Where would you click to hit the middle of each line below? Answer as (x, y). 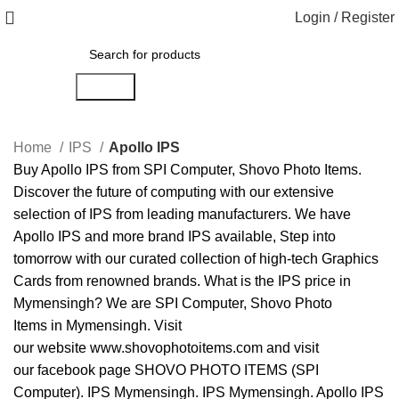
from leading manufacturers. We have (232, 214)
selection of (51, 214)
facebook (66, 370)
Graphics (350, 259)
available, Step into (273, 236)
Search (105, 87)
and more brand (134, 236)
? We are (125, 303)
